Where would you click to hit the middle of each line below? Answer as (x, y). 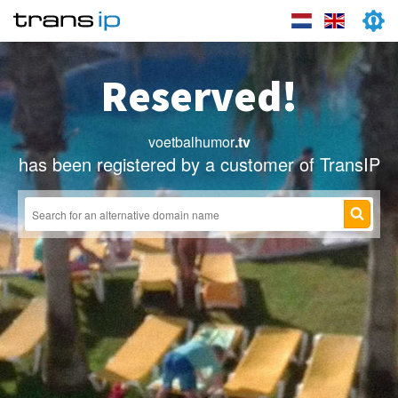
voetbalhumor (191, 142)
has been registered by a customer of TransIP (199, 164)
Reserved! (199, 96)
